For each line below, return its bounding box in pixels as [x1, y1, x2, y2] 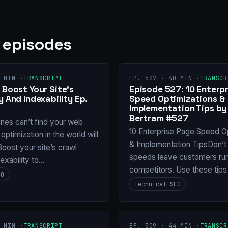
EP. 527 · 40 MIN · [129, 74, 200, 83]
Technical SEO [134, 180, 181, 188]
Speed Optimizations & [129, 93, 225, 105]
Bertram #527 [129, 112, 188, 124]
